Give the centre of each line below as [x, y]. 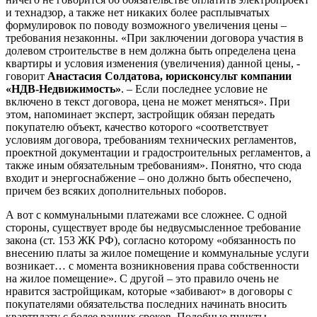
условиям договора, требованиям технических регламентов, [151, 139]
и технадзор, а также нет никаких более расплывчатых [138, 12]
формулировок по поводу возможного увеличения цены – [146, 25]
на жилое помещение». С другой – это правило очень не [142, 278]
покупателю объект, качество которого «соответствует [137, 127]
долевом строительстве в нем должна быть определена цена [151, 50]
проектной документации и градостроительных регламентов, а [158, 152]
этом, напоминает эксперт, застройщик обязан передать [140, 114]
